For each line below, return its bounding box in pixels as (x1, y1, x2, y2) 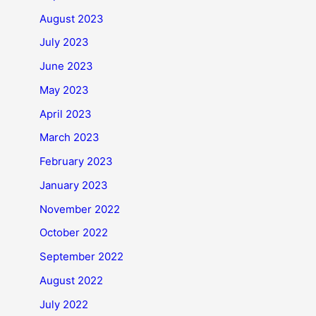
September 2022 (39, 250, 123, 263)
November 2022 (39, 202, 120, 216)
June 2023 (39, 59, 93, 73)
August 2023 (39, 11, 104, 25)
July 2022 (39, 297, 88, 311)
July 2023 (39, 35, 89, 49)
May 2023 (39, 83, 89, 97)
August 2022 (39, 273, 103, 287)
